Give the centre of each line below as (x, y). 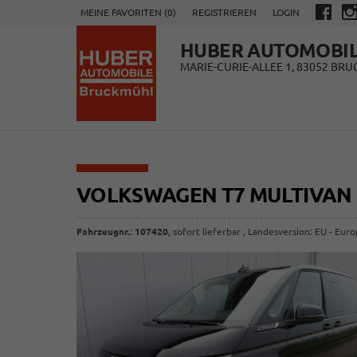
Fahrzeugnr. (103, 231)
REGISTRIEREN (224, 12)
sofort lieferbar (207, 231)
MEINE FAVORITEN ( (124, 12)
